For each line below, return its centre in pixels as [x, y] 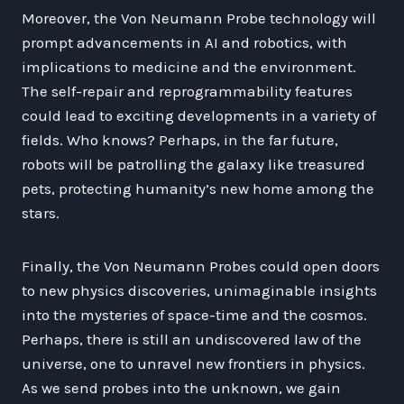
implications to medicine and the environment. [189, 66]
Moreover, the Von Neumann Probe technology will [199, 18]
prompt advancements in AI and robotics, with [184, 42]
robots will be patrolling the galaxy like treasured [193, 164]
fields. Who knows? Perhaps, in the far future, [180, 139]
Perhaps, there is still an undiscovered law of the [192, 339]
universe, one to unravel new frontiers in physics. [193, 363]
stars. [41, 212]
